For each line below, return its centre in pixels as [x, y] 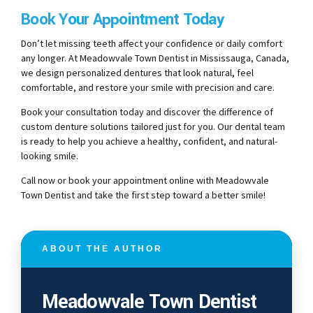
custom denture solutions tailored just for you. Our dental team [153, 127]
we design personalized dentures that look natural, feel [137, 73]
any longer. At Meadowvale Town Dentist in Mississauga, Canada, [155, 58]
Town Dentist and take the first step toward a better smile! [143, 195]
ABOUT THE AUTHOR [102, 249]
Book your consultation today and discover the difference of [147, 112]
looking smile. [50, 156]
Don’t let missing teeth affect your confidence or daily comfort [152, 44]
